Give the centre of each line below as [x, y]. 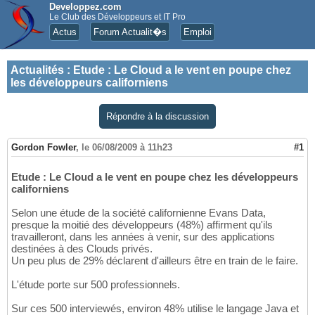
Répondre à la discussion [157, 116]
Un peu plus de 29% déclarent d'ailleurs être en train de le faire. [155, 261]
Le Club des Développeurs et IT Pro [117, 17]
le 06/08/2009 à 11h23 [127, 148]
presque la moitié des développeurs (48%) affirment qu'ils [142, 225]
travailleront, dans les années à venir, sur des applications [143, 237]
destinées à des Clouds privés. [82, 249]
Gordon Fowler [44, 148]
